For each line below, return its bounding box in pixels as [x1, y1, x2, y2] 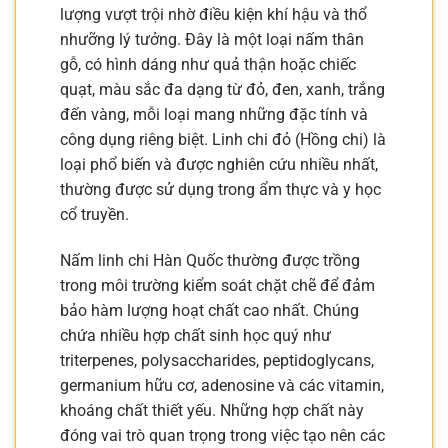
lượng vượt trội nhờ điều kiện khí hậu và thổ [60, 5, 367, 25]
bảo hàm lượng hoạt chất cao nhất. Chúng [60, 300, 359, 320]
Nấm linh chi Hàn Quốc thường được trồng [60, 250, 360, 270]
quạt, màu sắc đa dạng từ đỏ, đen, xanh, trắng [60, 80, 385, 100]
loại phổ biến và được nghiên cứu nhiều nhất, [60, 155, 378, 175]
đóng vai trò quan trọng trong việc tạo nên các [60, 425, 385, 445]
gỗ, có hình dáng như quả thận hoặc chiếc [60, 55, 356, 75]
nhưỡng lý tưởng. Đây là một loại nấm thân [60, 30, 364, 50]
